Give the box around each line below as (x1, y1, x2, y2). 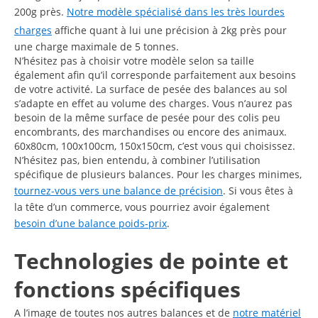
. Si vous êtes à (223, 183, 293, 197)
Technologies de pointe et (14, 246, 288, 275)
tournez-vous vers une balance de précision (14, 183, 223, 197)
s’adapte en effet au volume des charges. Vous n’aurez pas (14, 96, 292, 110)
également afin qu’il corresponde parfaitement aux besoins (14, 67, 296, 82)
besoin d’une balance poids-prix (14, 216, 167, 230)
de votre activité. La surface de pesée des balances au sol (14, 82, 287, 96)
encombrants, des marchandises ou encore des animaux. (14, 124, 287, 138)
